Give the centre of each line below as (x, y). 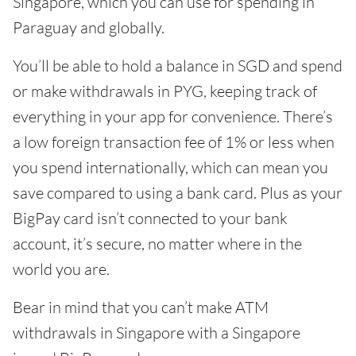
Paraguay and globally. (89, 27)
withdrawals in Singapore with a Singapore (157, 332)
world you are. (61, 269)
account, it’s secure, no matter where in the (157, 243)
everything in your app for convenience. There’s (173, 116)
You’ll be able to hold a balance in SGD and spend (178, 65)
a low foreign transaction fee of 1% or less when (174, 141)
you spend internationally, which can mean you (170, 167)
